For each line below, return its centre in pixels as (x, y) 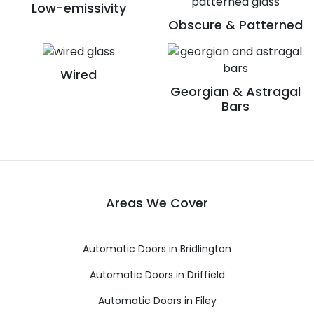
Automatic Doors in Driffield (157, 274)
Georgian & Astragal (235, 91)
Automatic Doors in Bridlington (157, 248)
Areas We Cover (157, 203)
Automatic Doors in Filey (157, 300)
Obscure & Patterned (235, 25)
